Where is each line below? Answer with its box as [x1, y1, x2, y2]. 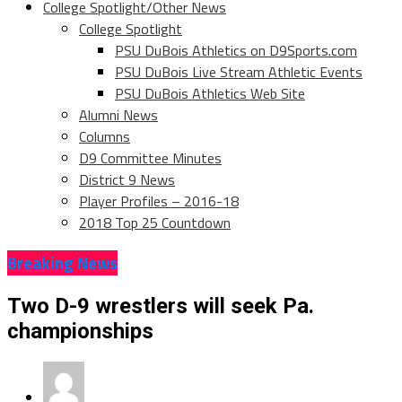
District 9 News [79, 169, 175, 191]
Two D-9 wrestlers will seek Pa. [7, 293, 314, 319]
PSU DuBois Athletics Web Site [115, 83, 305, 105]
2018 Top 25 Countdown [79, 212, 231, 234]
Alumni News [79, 104, 158, 127]
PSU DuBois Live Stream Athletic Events [115, 61, 363, 83]
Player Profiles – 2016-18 [79, 190, 239, 213]
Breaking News [7, 249, 118, 275]
